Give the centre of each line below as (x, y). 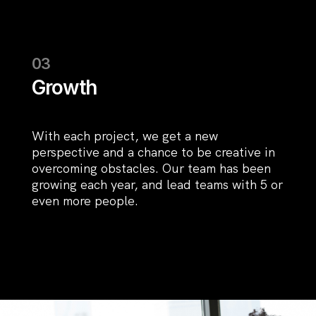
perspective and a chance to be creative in (153, 152)
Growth (64, 87)
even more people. (85, 200)
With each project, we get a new (124, 135)
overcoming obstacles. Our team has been (151, 168)
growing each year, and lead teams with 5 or (157, 184)
